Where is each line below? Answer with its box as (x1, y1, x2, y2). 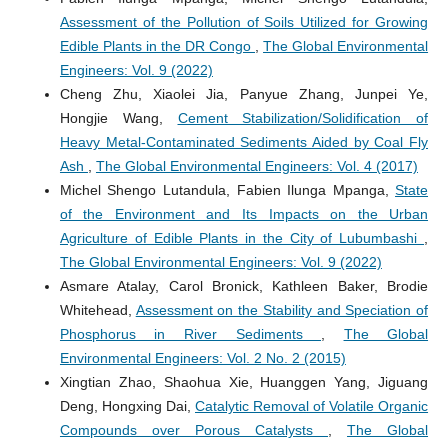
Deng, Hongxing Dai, (59, 398, 195, 415)
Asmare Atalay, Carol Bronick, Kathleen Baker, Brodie (59, 278, 429, 295)
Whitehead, (59, 302, 136, 319)
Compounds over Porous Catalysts (59, 422, 329, 439)
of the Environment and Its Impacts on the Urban (59, 206, 429, 223)
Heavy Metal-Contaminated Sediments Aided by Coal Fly (59, 134, 429, 151)
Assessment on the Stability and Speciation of (135, 302, 429, 319)
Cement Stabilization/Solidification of (177, 110, 429, 127)
